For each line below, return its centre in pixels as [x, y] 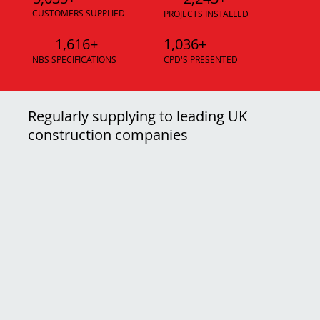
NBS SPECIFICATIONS [75, 59]
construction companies [108, 135]
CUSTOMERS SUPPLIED [79, 13]
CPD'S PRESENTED [201, 59]
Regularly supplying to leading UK [138, 116]
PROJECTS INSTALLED [206, 13]
